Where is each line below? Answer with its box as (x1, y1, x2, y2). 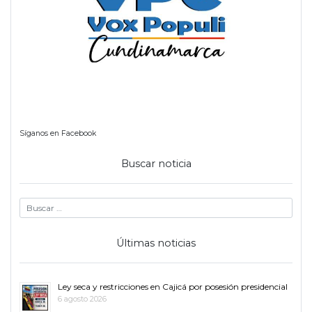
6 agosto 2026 (58, 293, 107, 304)
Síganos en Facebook (19, 128, 96, 138)
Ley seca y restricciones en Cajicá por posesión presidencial (58, 281, 288, 292)
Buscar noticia (120, 157, 192, 170)
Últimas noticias (116, 236, 196, 249)
